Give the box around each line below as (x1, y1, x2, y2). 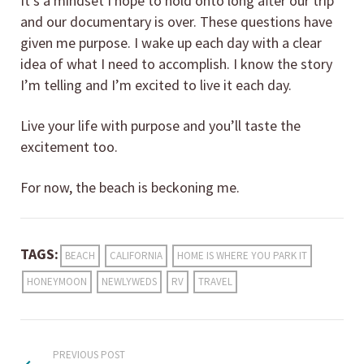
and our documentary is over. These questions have (20, 11, 332, 31)
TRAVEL (198, 274, 232, 288)
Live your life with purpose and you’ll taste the (20, 115, 301, 135)
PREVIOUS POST (53, 347, 125, 362)
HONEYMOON (27, 274, 87, 288)
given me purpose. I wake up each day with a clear (20, 32, 322, 52)
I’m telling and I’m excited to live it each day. (20, 75, 292, 94)
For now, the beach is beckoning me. (20, 177, 240, 197)
